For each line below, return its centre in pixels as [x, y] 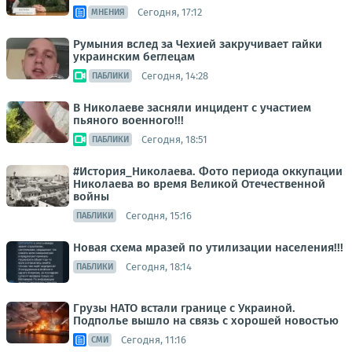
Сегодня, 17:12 [170, 12]
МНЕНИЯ [108, 12]
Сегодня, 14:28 [175, 75]
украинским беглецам [134, 57]
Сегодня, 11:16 [154, 339]
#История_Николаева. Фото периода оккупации [208, 171]
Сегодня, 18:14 [159, 266]
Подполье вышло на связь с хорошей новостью [206, 321]
